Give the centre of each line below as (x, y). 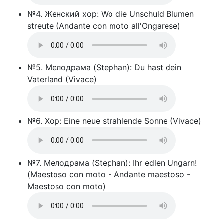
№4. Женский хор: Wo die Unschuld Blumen (111, 14)
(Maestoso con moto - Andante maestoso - (109, 174)
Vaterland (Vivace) (62, 79)
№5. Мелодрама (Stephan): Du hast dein (104, 67)
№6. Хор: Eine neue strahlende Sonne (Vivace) (114, 121)
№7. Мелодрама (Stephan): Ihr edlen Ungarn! (112, 163)
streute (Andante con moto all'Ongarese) (104, 26)
